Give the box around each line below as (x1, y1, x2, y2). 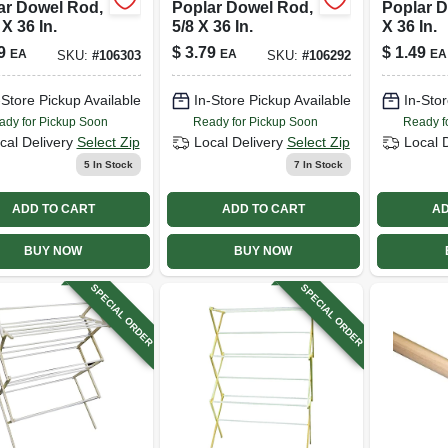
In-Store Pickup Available (193, 92, 351, 108)
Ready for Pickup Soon (192, 114, 318, 129)
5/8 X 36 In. (171, 17, 253, 35)
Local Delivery (193, 134, 283, 150)
